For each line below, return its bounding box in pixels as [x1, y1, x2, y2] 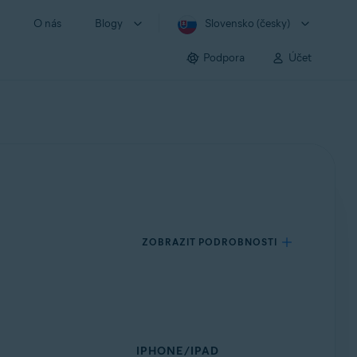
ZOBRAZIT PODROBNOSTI [142, 236, 278, 248]
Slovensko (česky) [205, 17, 290, 30]
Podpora [203, 50, 245, 65]
